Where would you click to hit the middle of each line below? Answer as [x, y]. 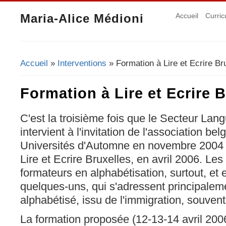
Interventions [82, 63]
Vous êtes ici [51, 69]
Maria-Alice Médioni [82, 18]
